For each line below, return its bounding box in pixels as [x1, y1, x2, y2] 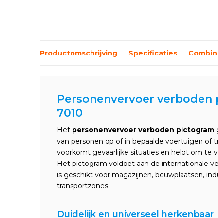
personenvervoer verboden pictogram [72, 126, 214, 134]
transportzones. [57, 182, 109, 190]
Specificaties [128, 48, 177, 57]
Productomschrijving [40, 48, 117, 57]
